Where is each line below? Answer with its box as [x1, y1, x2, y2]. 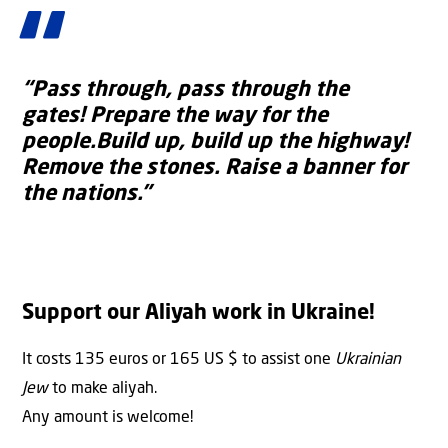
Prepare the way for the [90, 106, 328, 128]
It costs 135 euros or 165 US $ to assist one [22, 351, 335, 368]
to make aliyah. [48, 380, 157, 397]
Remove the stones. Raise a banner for [22, 158, 407, 180]
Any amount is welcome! [22, 409, 193, 426]
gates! [22, 106, 90, 128]
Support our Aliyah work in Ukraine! [22, 303, 375, 325]
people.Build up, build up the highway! [22, 132, 409, 154]
